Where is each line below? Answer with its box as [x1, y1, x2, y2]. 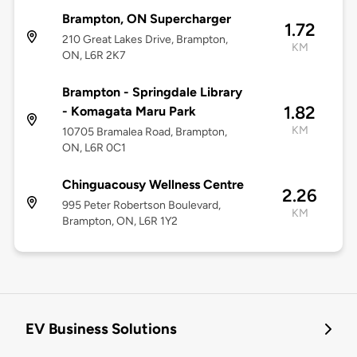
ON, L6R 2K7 [61, 49, 126, 63]
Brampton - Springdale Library [61, 84, 242, 100]
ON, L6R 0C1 [61, 141, 126, 155]
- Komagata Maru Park [61, 104, 196, 120]
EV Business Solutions [25, 320, 177, 339]
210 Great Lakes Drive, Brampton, [61, 33, 228, 47]
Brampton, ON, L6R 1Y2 [61, 214, 178, 229]
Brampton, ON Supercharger [61, 11, 231, 27]
